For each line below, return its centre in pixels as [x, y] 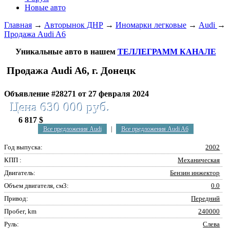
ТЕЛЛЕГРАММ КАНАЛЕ [167, 52]
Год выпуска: [23, 147]
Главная [18, 25]
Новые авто [45, 7]
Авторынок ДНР [74, 25]
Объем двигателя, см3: [36, 186]
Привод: [16, 198]
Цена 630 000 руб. [60, 107]
